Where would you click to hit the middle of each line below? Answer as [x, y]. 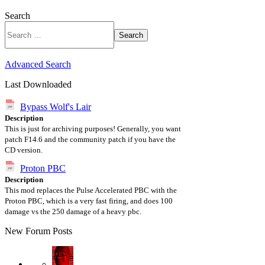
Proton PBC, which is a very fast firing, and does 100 [89, 201]
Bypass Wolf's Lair [56, 107]
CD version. [24, 150]
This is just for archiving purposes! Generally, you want [93, 129]
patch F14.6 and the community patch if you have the [90, 139]
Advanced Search [38, 64]
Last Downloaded [38, 84]
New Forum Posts [38, 231]
